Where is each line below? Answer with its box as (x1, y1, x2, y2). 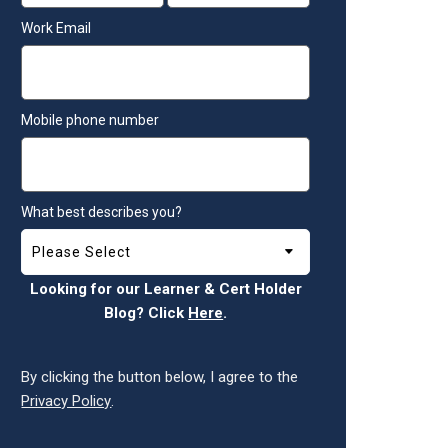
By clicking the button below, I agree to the (21, 367, 299, 386)
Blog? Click (104, 303, 189, 322)
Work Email (21, 19, 92, 36)
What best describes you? (21, 203, 183, 220)
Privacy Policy (21, 391, 112, 410)
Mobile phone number (21, 111, 160, 128)
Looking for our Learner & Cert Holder (29, 279, 302, 298)
